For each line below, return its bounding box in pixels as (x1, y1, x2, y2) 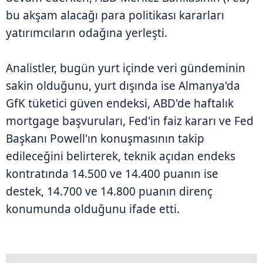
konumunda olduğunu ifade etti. (6, 201, 180, 217)
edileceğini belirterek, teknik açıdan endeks (6, 148, 235, 164)
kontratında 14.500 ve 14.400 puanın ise (6, 166, 218, 181)
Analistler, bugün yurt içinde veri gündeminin (6, 60, 245, 76)
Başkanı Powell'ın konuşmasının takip (6, 130, 204, 146)
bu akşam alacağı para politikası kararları (6, 7, 224, 23)
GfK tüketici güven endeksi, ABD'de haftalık (6, 95, 234, 111)
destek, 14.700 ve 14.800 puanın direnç (6, 183, 213, 199)
